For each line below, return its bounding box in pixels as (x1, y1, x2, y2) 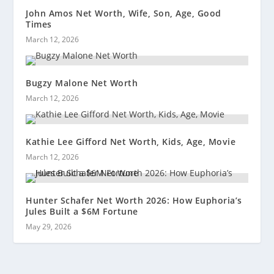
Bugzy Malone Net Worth (26, 77, 138, 89)
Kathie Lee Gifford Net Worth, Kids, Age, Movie (26, 136, 236, 148)
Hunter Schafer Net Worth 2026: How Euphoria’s (26, 194, 242, 207)
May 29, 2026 (26, 221, 72, 232)
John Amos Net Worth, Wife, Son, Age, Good (26, 7, 221, 20)
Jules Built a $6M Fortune (26, 206, 138, 218)
